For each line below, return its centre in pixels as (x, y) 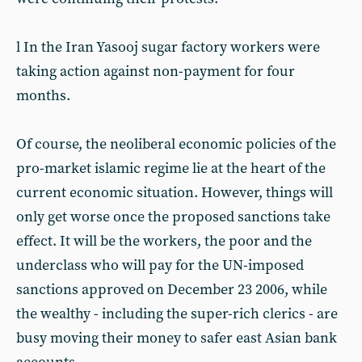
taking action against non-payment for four (156, 72)
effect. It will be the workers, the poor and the (164, 241)
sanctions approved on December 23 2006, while (172, 290)
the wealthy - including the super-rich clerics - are (177, 314)
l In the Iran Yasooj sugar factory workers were (168, 47)
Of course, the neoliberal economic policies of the (176, 144)
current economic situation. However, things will (175, 193)
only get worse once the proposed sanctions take (173, 217)
